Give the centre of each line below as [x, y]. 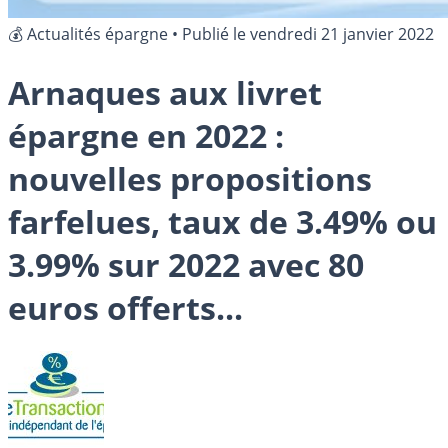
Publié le [216, 34]
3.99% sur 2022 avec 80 [186, 265]
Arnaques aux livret [165, 93]
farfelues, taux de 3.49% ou [222, 222]
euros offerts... [125, 308]
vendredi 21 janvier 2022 [342, 34]
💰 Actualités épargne [88, 34]
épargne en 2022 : [146, 136]
